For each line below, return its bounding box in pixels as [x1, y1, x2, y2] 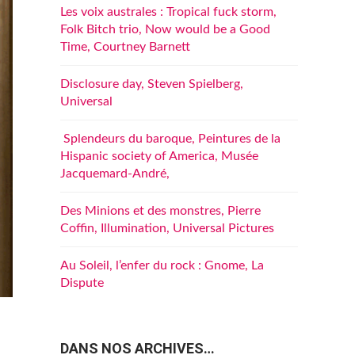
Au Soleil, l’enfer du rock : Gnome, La [60, 259, 264, 272]
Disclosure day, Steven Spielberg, [60, 78, 243, 90]
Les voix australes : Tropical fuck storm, [60, 6, 277, 18]
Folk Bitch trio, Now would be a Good [60, 23, 270, 36]
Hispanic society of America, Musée [60, 150, 258, 162]
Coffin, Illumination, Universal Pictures [60, 222, 274, 235]
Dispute [60, 277, 104, 289]
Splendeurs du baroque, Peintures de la [60, 132, 281, 145]
